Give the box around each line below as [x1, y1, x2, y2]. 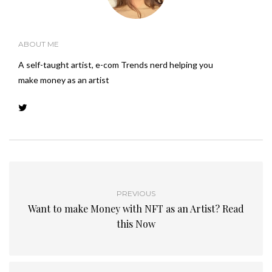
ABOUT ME [18, 39, 59, 49]
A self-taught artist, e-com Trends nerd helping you [18, 59, 213, 70]
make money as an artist [18, 74, 109, 85]
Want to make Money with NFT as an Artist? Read [28, 202, 244, 215]
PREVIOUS [117, 188, 155, 198]
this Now [117, 217, 155, 230]
